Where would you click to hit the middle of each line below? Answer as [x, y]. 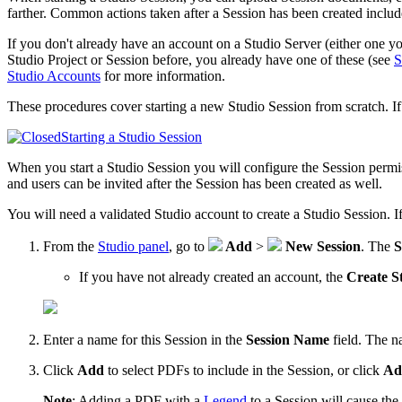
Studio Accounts [54, 75]
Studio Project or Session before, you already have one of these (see [201, 59]
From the [70, 246]
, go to [188, 246]
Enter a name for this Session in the [144, 339]
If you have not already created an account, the [213, 276]
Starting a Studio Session [131, 136]
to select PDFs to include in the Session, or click [244, 370]
